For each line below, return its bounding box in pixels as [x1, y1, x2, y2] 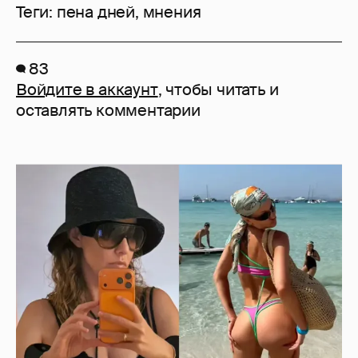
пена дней [56, 2, 136, 23]
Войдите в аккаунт [16, 79, 158, 101]
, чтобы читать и [157, 79, 279, 101]
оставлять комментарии [16, 100, 201, 121]
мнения [142, 2, 201, 23]
